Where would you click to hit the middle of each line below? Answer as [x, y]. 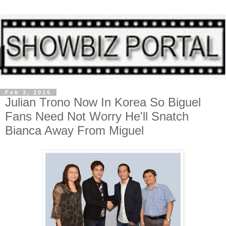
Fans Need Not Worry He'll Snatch [97, 116]
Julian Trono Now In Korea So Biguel [103, 102]
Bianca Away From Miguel [74, 130]
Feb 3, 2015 [28, 92]
